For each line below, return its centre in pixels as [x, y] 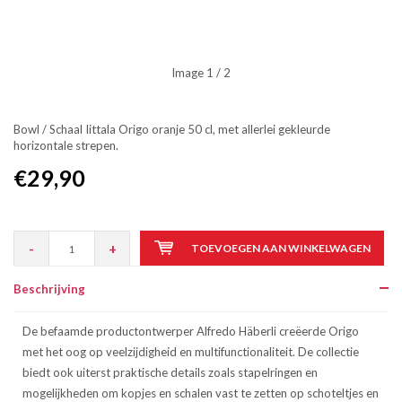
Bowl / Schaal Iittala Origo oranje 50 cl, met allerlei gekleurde [172, 129]
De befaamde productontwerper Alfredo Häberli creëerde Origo [191, 331]
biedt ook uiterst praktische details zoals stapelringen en [170, 372]
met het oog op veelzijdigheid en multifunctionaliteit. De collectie [191, 352]
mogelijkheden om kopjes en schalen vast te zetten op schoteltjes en [201, 393]
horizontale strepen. [66, 145]
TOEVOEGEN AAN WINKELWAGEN [280, 248]
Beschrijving [49, 289]
